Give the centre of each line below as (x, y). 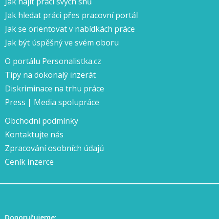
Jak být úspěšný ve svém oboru (62, 43)
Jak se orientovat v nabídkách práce (70, 29)
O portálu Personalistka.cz (53, 61)
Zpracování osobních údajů (55, 148)
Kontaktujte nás (34, 134)
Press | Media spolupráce (52, 102)
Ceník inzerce (29, 162)
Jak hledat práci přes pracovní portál (71, 15)
